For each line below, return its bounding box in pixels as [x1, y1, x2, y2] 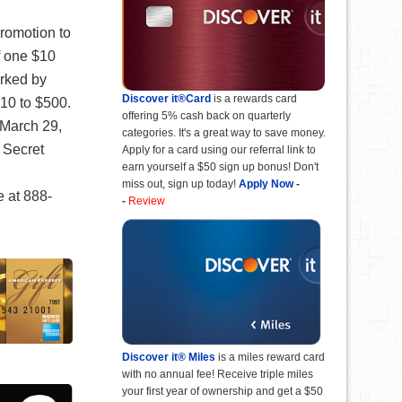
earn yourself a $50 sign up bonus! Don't [122, 160, 319, 173]
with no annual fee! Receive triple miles [122, 367, 313, 380]
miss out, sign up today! [122, 177, 236, 190]
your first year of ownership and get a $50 [122, 384, 323, 398]
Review [128, 194, 165, 207]
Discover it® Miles [122, 350, 215, 363]
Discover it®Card [122, 92, 211, 105]
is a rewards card [211, 92, 297, 105]
